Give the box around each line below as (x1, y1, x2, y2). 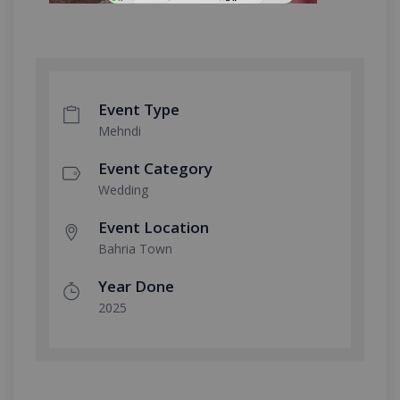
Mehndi (98, 122, 141, 139)
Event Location (98, 217, 209, 237)
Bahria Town (98, 240, 172, 257)
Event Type (98, 99, 179, 120)
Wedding (98, 181, 148, 198)
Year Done (98, 276, 174, 296)
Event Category (98, 158, 212, 179)
